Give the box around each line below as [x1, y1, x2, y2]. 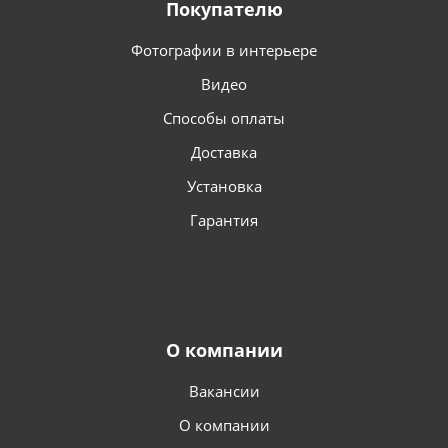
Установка [186, 176, 262, 197]
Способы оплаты [163, 108, 285, 129]
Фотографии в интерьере [131, 40, 317, 61]
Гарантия [190, 210, 258, 231]
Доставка [191, 142, 257, 163]
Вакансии [188, 381, 260, 402]
